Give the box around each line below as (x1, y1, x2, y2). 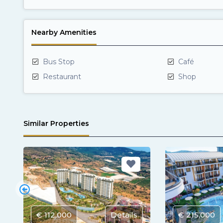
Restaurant (41, 72, 81, 81)
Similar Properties (23, 119, 89, 128)
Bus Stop (41, 57, 75, 66)
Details (111, 210, 137, 220)
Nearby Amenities (31, 28, 97, 37)
